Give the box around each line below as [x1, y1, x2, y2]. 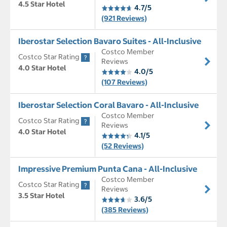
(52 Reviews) [101, 141, 144, 151]
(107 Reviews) [101, 78, 147, 87]
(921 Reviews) [101, 14, 147, 23]
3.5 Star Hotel [18, 191, 65, 201]
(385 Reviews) [101, 205, 148, 215]
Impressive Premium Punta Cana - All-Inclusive [18, 164, 197, 174]
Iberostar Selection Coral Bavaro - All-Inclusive [18, 100, 199, 110]
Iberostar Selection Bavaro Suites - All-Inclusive [18, 36, 201, 47]
